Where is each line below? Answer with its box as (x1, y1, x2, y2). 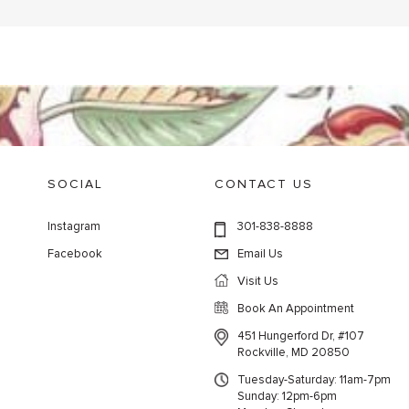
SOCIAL (47, 175, 104, 192)
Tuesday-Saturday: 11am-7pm (236, 372, 391, 387)
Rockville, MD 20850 (236, 344, 350, 360)
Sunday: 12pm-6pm (236, 388, 337, 404)
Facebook (47, 246, 103, 261)
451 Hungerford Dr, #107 (236, 328, 367, 343)
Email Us (236, 246, 283, 261)
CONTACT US (214, 175, 313, 192)
